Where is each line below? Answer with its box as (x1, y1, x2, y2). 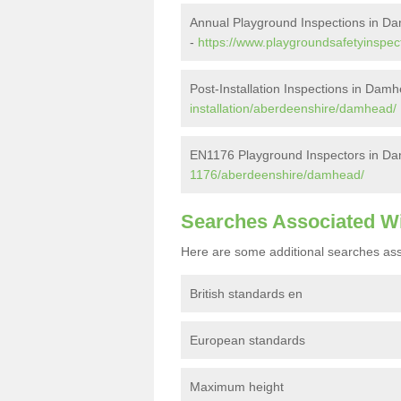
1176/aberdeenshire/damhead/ (190, 167, 364, 182)
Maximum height (190, 380, 284, 394)
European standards (190, 333, 309, 347)
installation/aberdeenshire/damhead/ (190, 101, 397, 115)
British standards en (190, 286, 303, 301)
